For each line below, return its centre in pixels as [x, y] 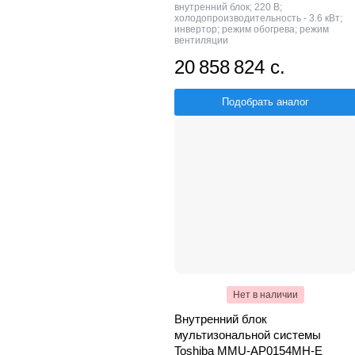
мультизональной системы [248, 334]
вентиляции [201, 40]
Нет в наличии [265, 294]
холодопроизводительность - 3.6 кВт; [258, 18]
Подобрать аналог [265, 101]
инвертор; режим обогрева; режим [252, 29]
